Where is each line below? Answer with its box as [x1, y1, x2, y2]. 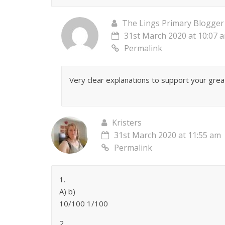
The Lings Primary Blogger [122, 18, 224, 29]
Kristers [112, 117, 142, 129]
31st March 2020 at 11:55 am [114, 130, 221, 141]
